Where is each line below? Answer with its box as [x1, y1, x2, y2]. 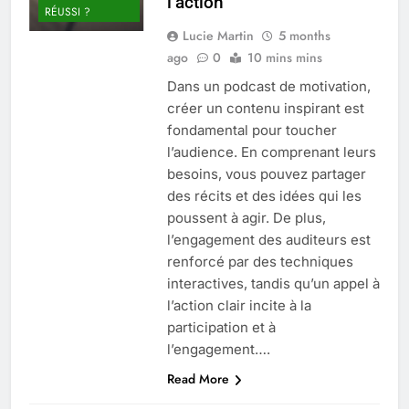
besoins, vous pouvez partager [166, 164, 366, 183]
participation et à [166, 318, 276, 336]
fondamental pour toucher [166, 121, 337, 139]
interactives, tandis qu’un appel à [166, 274, 380, 292]
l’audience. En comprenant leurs [166, 142, 376, 161]
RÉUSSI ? [45, 4, 90, 21]
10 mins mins [246, 47, 322, 67]
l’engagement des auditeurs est [166, 230, 371, 248]
